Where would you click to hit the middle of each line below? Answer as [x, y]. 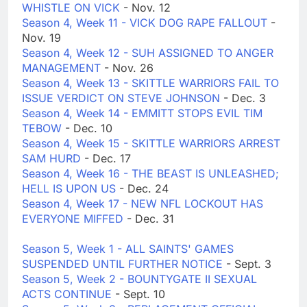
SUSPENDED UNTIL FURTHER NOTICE [124, 264]
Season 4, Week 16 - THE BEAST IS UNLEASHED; [150, 174]
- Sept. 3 [249, 264]
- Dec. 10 [89, 128]
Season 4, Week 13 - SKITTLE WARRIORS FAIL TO [150, 83]
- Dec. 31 [150, 219]
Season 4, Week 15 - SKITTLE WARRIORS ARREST [151, 144]
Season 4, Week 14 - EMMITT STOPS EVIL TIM [142, 113]
